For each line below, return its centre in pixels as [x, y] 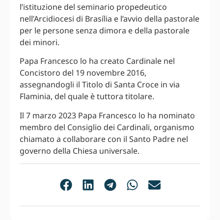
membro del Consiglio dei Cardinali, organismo [107, 127]
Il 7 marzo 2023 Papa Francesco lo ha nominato [107, 115]
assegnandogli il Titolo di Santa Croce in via [100, 85]
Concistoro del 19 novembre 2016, [83, 73]
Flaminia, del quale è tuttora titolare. [87, 96]
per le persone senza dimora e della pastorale [105, 30]
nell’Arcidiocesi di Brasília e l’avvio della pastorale [110, 18]
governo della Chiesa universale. [80, 151]
